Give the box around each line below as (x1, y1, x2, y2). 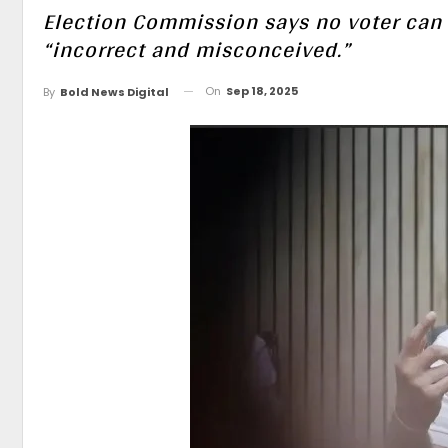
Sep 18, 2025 (226, 83, 298, 99)
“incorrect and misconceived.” (43, 29, 351, 69)
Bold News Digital (60, 83, 169, 100)
